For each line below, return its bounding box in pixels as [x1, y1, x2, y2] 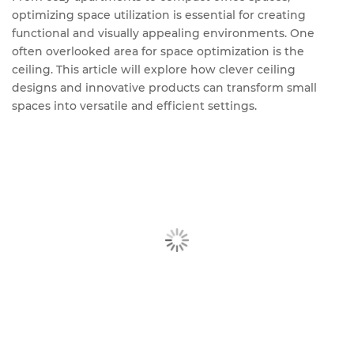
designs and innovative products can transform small [12, 81, 317, 96]
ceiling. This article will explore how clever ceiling [12, 62, 296, 77]
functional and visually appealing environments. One [12, 26, 314, 41]
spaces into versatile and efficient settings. [12, 99, 257, 114]
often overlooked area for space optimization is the [12, 44, 304, 59]
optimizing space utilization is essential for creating [12, 8, 306, 23]
